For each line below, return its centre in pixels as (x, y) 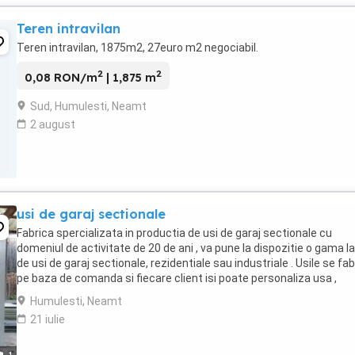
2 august (53, 124)
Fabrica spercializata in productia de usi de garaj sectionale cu (174, 233)
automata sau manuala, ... (82, 293)
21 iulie (48, 319)
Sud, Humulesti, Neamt (88, 106)
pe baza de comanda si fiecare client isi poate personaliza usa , (177, 278)
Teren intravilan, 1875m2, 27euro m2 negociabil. (137, 48)
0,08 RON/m (61, 77)
